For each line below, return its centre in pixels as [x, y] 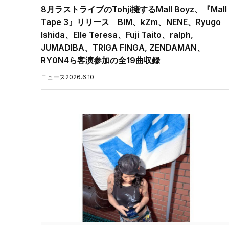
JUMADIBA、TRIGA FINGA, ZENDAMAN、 [123, 47]
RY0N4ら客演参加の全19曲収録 [100, 60]
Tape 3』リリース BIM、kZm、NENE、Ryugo [131, 22]
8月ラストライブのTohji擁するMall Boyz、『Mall [134, 9]
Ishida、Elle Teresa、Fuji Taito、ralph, [117, 35]
